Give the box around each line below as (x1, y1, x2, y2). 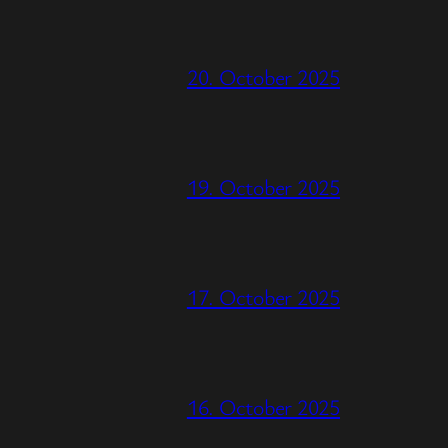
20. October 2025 (186, 61, 340, 91)
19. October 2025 (186, 171, 340, 201)
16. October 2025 (186, 391, 340, 421)
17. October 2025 (186, 281, 340, 311)
